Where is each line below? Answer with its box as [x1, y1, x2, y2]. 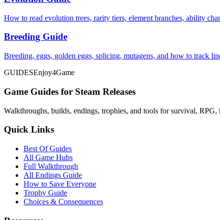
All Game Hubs [24, 153, 73, 162]
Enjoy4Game [33, 68, 75, 77]
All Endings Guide [24, 171, 82, 180]
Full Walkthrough [24, 162, 78, 171]
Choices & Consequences [24, 197, 103, 206]
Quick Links [4, 124, 54, 135]
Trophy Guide [24, 189, 67, 197]
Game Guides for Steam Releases [4, 86, 136, 97]
